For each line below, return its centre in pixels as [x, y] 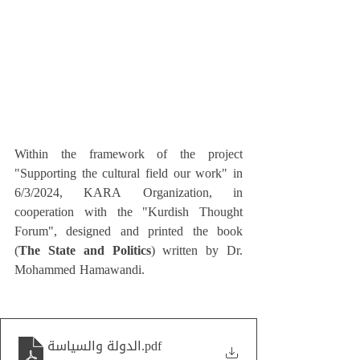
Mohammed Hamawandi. [80, 269]
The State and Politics [85, 250]
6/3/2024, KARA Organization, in [129, 192]
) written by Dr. [196, 250]
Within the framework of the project [129, 153]
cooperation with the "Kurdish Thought [129, 211]
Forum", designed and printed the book [129, 231]
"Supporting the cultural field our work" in [129, 173]
